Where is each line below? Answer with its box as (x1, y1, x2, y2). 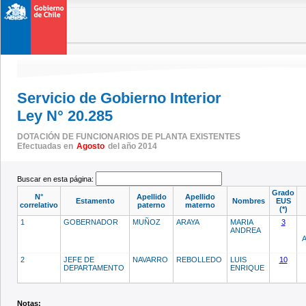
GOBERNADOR (64, 217, 120, 226)
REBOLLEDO (176, 255, 224, 264)
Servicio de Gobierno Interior (17, 89, 221, 107)
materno (185, 200, 215, 209)
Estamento (75, 196, 115, 205)
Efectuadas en (17, 141, 75, 151)
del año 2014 (106, 141, 157, 151)
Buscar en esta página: (17, 174, 96, 183)
